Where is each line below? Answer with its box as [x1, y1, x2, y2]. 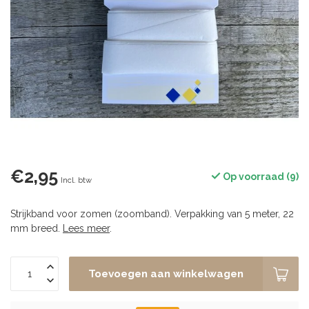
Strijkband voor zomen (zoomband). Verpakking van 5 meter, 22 [10, 208, 294, 219]
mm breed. [10, 223, 63, 234]
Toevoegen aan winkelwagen [88, 268, 243, 280]
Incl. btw [61, 175, 92, 185]
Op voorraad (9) [221, 171, 299, 182]
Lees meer [63, 223, 110, 234]
